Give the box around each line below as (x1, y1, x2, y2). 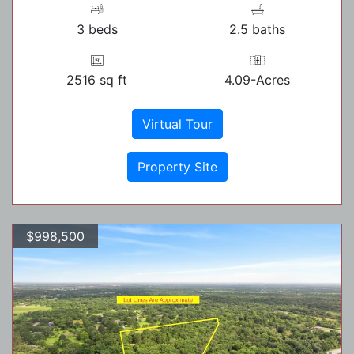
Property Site (137, 158, 217, 175)
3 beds (76, 21, 118, 37)
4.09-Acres (224, 71, 290, 88)
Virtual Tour (141, 115, 213, 132)
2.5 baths (229, 21, 285, 37)
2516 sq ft (66, 71, 127, 88)
